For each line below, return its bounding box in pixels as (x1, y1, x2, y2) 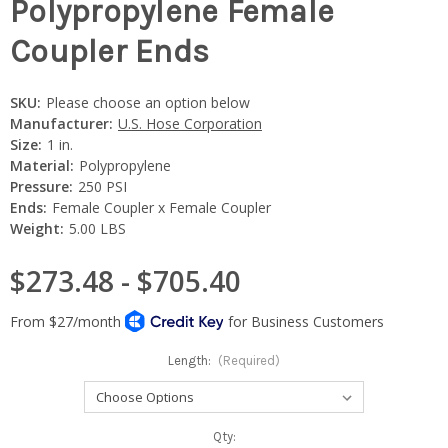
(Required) (218, 352, 281, 368)
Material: (10, 155, 74, 175)
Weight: (10, 218, 64, 238)
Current (10, 428, 53, 444)
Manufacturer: (10, 113, 113, 133)
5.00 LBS (68, 218, 126, 238)
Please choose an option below (45, 92, 250, 112)
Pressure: (10, 176, 73, 196)
